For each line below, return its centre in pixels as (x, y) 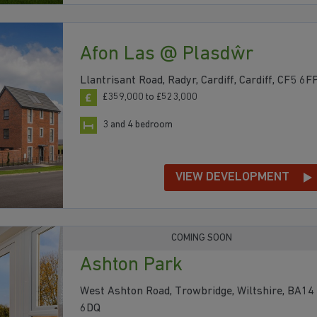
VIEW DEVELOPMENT (232, 177)
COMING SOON (202, 238)
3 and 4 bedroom (138, 125)
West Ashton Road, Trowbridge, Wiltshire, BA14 (197, 292)
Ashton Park (131, 265)
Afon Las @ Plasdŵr (167, 55)
